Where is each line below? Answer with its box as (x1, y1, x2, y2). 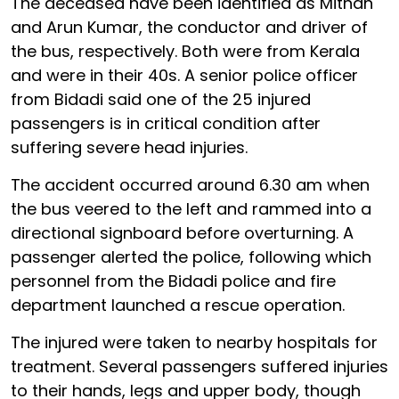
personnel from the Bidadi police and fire (11, 270, 336, 292)
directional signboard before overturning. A (11, 222, 354, 244)
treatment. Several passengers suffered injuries (11, 355, 388, 378)
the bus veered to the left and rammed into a (11, 198, 371, 220)
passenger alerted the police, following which (11, 246, 371, 268)
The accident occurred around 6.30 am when (11, 174, 370, 196)
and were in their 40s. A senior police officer (11, 64, 358, 86)
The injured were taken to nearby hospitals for (11, 331, 378, 354)
